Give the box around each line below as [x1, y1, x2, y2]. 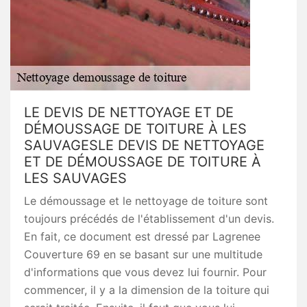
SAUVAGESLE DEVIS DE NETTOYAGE [24, 137, 265, 153]
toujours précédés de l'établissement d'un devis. [24, 212, 274, 225]
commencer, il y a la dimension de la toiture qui [24, 283, 269, 297]
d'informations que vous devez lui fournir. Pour [24, 265, 267, 279]
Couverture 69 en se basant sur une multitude [24, 247, 262, 261]
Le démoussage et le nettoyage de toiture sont [24, 194, 268, 208]
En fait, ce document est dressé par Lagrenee [24, 230, 260, 243]
